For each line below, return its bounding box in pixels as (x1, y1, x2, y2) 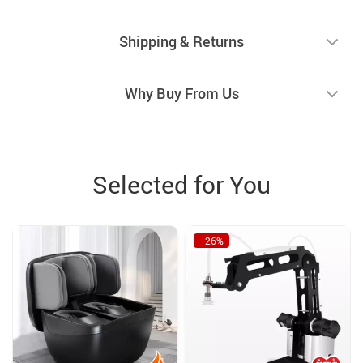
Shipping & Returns (119, 31, 244, 51)
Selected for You (92, 167, 271, 201)
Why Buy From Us (124, 83, 239, 103)
